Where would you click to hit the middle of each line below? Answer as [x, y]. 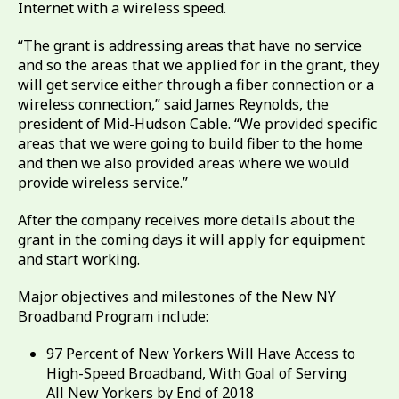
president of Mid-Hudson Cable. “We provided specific [197, 124]
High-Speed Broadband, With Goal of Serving [196, 373]
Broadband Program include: [113, 316]
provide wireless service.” [103, 183]
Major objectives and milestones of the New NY [177, 297]
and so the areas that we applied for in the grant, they [199, 65]
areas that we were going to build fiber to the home [190, 143]
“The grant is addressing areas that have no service [190, 45]
